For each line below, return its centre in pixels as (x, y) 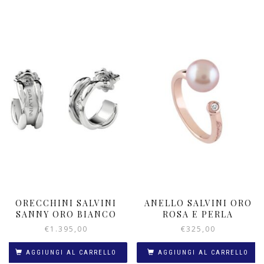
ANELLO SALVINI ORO (198, 203)
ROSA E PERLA (198, 214)
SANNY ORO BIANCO (66, 214)
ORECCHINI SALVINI (66, 203)
